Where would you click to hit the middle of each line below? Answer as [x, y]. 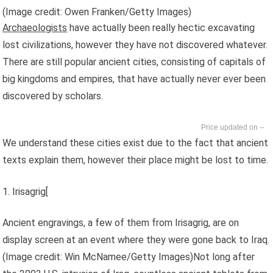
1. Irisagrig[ [26, 191]
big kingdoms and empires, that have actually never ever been [134, 79]
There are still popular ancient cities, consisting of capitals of [134, 62]
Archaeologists [35, 27]
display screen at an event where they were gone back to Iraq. [136, 239]
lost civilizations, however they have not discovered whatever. [135, 44]
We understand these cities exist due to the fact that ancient [136, 143]
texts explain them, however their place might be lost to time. [136, 160]
